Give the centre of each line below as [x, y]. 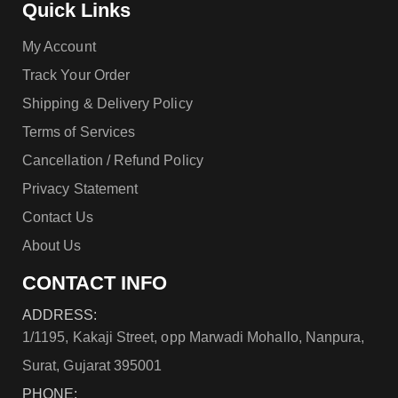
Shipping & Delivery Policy [107, 103]
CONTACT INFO [95, 283]
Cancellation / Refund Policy [113, 160]
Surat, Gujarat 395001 [92, 365]
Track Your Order [76, 75]
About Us [52, 245]
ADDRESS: [60, 314]
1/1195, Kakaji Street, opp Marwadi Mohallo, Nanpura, [194, 337]
